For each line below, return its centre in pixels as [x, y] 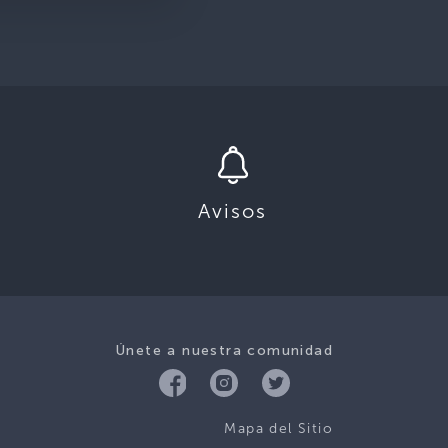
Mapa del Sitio [278, 428]
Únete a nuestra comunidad [224, 351]
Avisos [233, 211]
